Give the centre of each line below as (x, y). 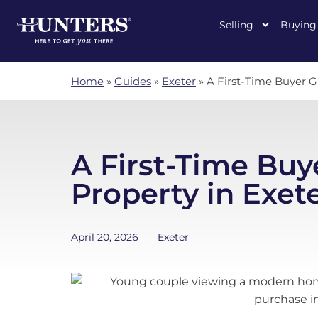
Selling (236, 25)
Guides (133, 81)
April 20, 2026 (105, 237)
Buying (298, 25)
